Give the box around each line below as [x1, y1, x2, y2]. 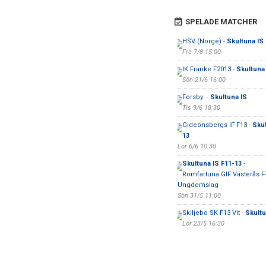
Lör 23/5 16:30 [182, 220, 224, 227]
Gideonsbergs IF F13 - [182, 121, 252, 129]
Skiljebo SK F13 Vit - [182, 209, 245, 217]
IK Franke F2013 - [182, 65, 236, 73]
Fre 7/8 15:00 [182, 48, 221, 56]
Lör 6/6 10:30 [177, 142, 216, 150]
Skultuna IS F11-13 [182, 160, 242, 167]
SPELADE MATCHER [185, 17, 257, 26]
